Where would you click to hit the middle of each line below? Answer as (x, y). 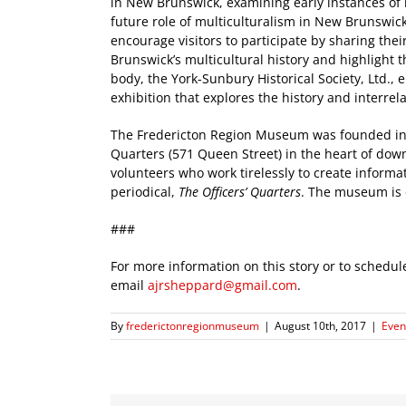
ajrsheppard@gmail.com (222, 285)
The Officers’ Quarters (240, 191)
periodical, (145, 191)
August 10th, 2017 (320, 325)
